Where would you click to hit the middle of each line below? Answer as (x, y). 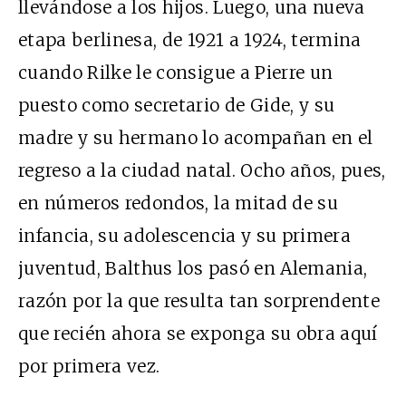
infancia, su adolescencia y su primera (184, 236)
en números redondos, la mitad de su (178, 203)
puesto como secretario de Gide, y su (177, 106)
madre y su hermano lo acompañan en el (196, 138)
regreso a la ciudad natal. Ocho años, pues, (202, 171)
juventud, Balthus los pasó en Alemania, (193, 269)
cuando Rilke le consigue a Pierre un (176, 73)
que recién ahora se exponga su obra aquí (198, 334)
